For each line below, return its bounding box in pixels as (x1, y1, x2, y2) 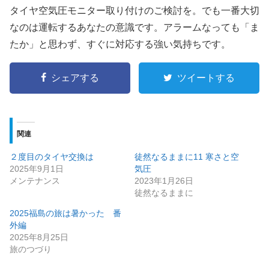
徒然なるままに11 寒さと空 (134, 151, 239, 162)
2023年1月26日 (134, 175, 193, 186)
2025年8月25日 (10, 232, 68, 242)
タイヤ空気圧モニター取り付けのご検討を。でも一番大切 (10, 5, 259, 16)
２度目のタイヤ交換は (10, 151, 94, 162)
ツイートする (177, 72, 235, 84)
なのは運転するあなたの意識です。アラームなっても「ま (10, 22, 259, 33)
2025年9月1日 (10, 163, 64, 174)
